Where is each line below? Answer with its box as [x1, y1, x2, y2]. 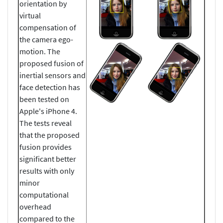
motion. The [19, 46, 60, 56]
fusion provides [19, 141, 72, 152]
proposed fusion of [19, 58, 84, 68]
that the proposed [19, 129, 80, 140]
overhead [19, 201, 51, 212]
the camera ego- [19, 34, 73, 44]
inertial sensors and [19, 70, 86, 80]
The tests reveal [19, 117, 72, 128]
